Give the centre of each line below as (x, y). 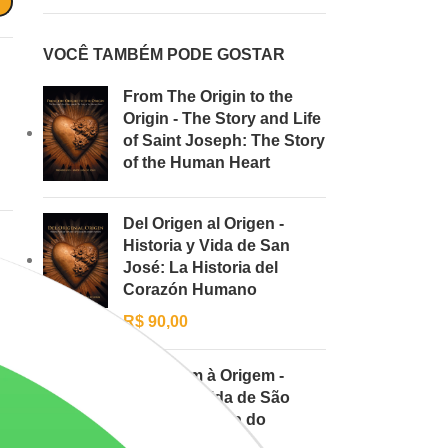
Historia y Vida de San (206, 245)
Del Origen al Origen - (203, 223)
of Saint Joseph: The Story (223, 140)
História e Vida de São (206, 397)
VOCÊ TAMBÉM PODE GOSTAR (163, 54)
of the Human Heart (196, 162)
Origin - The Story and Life (221, 118)
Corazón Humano (189, 289)
